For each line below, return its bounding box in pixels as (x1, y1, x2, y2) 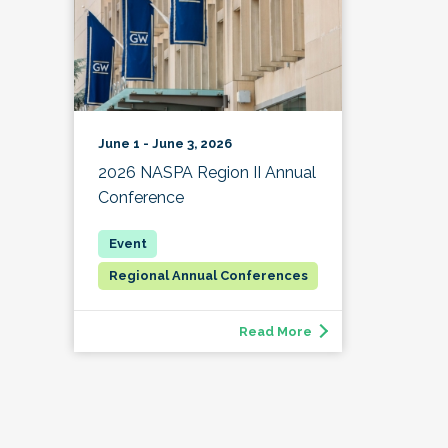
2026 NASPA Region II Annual (98, 162, 316, 182)
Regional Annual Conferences (108, 267, 308, 283)
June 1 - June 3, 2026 (98, 135, 232, 151)
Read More (239, 323, 313, 339)
